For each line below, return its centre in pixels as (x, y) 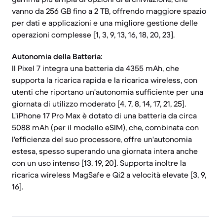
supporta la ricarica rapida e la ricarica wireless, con (105, 80)
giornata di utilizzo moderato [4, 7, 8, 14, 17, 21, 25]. (99, 104)
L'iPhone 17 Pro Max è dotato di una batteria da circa (104, 115)
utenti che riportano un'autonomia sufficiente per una (108, 92)
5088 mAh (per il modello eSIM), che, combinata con (105, 127)
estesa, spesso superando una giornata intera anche (105, 151)
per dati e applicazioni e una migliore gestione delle (105, 23)
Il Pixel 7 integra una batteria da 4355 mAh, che (95, 68)
